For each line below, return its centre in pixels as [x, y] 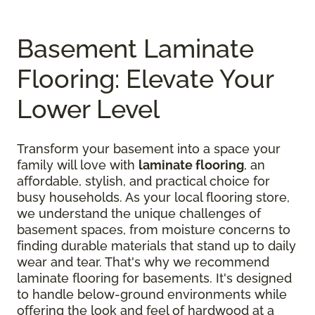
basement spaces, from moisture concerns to [154, 230]
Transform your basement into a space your [149, 149]
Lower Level [88, 109]
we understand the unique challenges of [139, 214]
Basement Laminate [135, 49]
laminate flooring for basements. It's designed [154, 278]
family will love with [78, 165]
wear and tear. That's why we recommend [143, 262]
